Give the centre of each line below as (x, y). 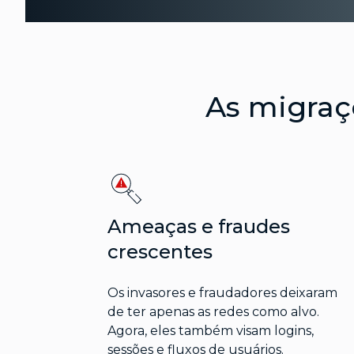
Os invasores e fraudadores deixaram (222, 293)
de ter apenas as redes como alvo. (213, 312)
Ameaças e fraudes (198, 227)
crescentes (160, 252)
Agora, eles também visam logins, (210, 331)
